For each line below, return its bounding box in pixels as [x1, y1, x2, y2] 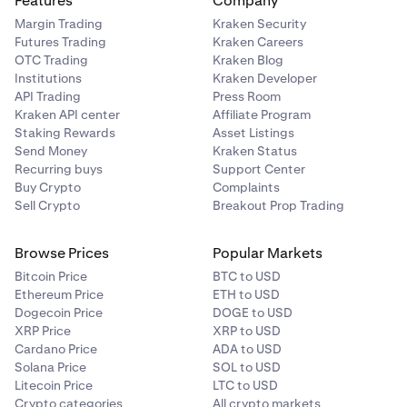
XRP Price [15, 322, 71, 339]
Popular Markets [213, 243, 323, 263]
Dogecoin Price [15, 303, 103, 321]
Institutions [15, 69, 82, 86]
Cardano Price [15, 340, 97, 357]
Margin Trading [15, 15, 103, 32]
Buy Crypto [15, 178, 81, 195]
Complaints [213, 178, 280, 195]
